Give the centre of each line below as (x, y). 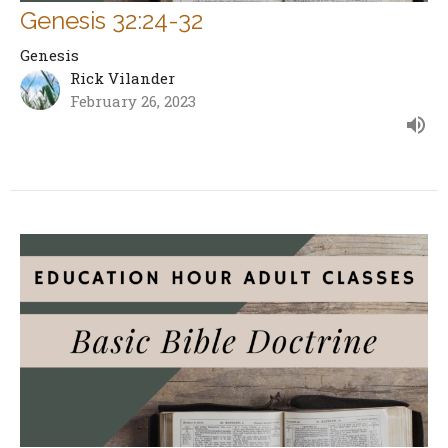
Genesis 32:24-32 (111, 21)
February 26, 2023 (133, 101)
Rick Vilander (122, 78)
